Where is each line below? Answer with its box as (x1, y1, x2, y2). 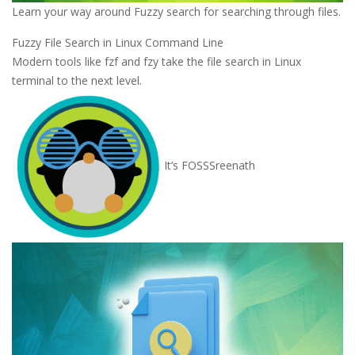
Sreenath (209, 157, 255, 173)
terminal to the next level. (12, 73, 142, 89)
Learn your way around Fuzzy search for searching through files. (12, 4, 341, 20)
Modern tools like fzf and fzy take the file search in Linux (12, 54, 301, 70)
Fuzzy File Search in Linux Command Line (12, 35, 223, 51)
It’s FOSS (164, 157, 209, 173)
